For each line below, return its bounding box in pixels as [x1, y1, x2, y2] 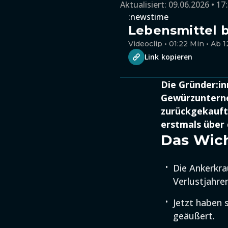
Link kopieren [145, 52, 193, 62]
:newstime [128, 11, 168, 22]
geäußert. [173, 210, 215, 222]
